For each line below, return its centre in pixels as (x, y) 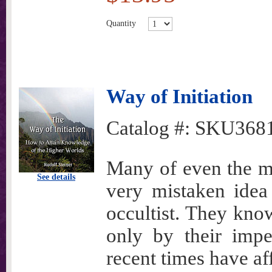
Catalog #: (151, 128)
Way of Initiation (179, 97)
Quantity (121, 23)
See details (56, 177)
